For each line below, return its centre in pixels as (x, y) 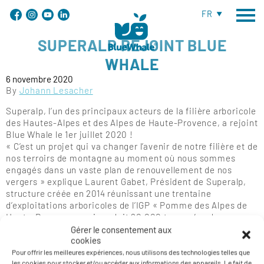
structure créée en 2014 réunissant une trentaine (109, 194)
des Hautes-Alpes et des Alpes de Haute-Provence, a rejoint (132, 123)
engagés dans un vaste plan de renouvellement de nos (119, 170)
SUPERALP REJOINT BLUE (132, 45)
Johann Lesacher (56, 90)
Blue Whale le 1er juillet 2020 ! (70, 135)
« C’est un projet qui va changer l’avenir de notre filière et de (132, 146)
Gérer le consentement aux (121, 230)
